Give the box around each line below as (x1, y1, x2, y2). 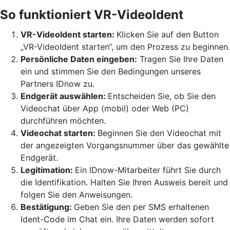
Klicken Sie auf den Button (117, 29, 219, 40)
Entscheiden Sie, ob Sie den (108, 90, 216, 101)
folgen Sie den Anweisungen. (21, 189, 132, 200)
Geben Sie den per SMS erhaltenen (74, 201, 209, 212)
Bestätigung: (21, 201, 74, 212)
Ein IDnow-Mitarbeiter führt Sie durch (75, 164, 221, 175)
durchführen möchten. (21, 115, 106, 126)
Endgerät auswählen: (21, 90, 108, 101)
